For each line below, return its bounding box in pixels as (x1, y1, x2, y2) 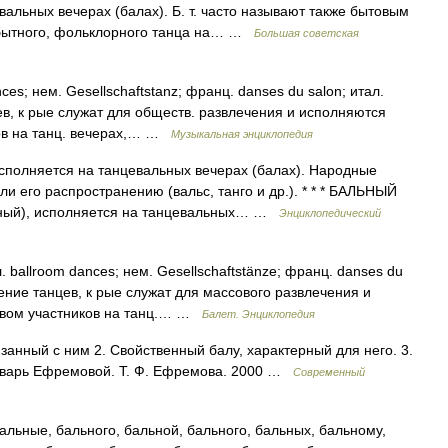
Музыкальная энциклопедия (171, 128, 313, 140)
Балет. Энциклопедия (202, 308, 315, 320)
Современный (293, 366, 365, 378)
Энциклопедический (279, 207, 381, 219)
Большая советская (254, 27, 359, 39)
